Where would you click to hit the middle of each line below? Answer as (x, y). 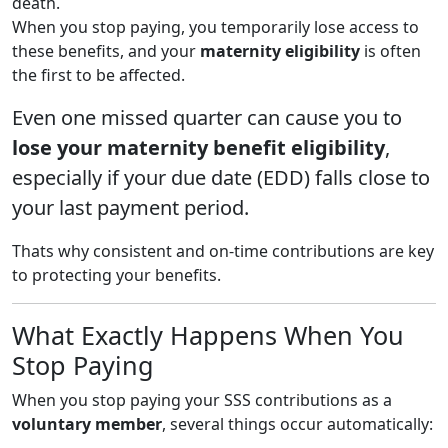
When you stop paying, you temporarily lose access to (215, 26)
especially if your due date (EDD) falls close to (221, 177)
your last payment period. (130, 207)
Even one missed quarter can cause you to (207, 117)
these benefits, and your (106, 50)
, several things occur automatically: (297, 423)
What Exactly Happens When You (208, 334)
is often (390, 50)
